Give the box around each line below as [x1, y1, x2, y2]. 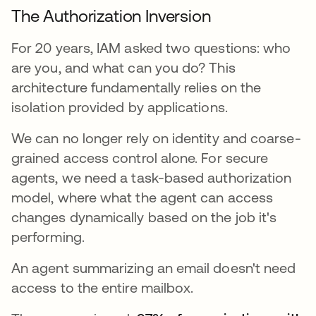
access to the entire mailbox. [11, 279, 194, 296]
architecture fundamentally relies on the [11, 78, 262, 95]
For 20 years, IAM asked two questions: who [11, 39, 291, 56]
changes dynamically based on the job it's [11, 208, 277, 225]
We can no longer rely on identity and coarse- [11, 129, 301, 146]
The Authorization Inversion [11, 6, 211, 25]
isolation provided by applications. [11, 98, 228, 115]
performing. [11, 228, 85, 245]
